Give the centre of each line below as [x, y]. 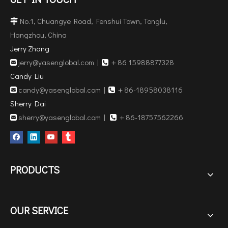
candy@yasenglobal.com [60, 89]
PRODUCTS [35, 169]
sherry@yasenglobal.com [60, 117]
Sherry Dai [29, 103]
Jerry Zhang [31, 48]
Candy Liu [28, 76]
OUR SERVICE [39, 210]
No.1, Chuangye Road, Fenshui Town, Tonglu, [94, 21]
